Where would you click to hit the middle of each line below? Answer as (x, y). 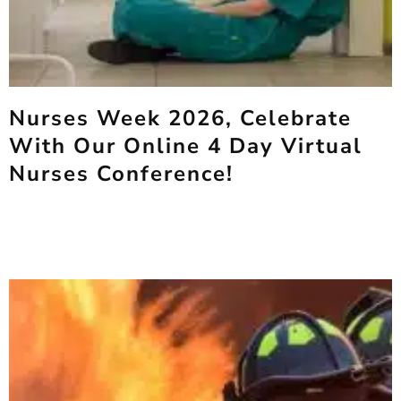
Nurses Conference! (121, 174)
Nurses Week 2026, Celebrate (180, 118)
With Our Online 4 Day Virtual (186, 146)
